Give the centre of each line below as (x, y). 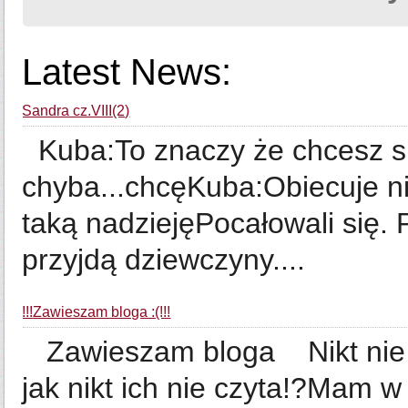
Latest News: (127, 72)
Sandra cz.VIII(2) (76, 111)
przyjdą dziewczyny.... (164, 260)
